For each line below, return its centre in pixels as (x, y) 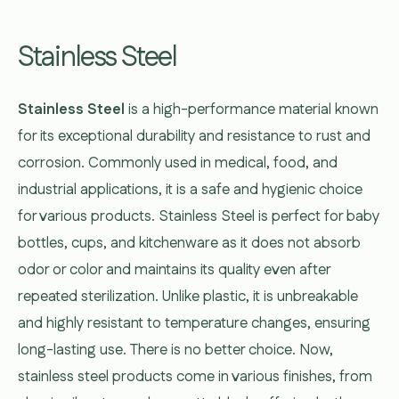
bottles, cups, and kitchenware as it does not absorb (189, 243)
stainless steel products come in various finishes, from (195, 376)
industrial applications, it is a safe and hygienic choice (190, 189)
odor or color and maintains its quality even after (174, 269)
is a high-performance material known (253, 109)
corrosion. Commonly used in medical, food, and (178, 163)
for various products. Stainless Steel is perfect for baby (199, 216)
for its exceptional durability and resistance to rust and (194, 136)
